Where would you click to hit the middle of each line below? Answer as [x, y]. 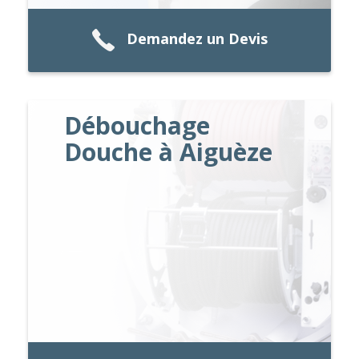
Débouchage [137, 125]
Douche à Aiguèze [169, 151]
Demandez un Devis [197, 39]
